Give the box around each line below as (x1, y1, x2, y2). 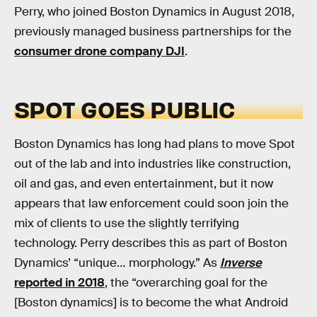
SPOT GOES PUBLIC (14, 94, 235, 124)
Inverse (220, 255, 262, 270)
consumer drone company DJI (14, 43, 185, 59)
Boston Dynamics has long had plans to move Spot (14, 136, 295, 151)
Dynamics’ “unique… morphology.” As (14, 255, 220, 270)
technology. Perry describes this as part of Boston (14, 235, 287, 250)
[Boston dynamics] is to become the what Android (14, 294, 288, 310)
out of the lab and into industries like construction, (14, 156, 291, 171)
